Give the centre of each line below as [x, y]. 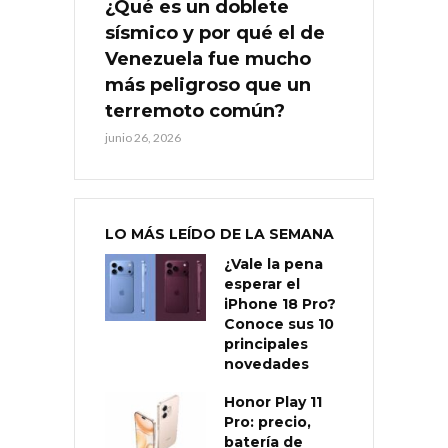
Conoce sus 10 [279, 323]
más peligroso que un [208, 84]
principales [266, 343]
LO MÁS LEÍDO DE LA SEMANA [219, 233]
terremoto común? [195, 110]
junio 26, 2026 [143, 137]
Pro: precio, [267, 421]
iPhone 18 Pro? [280, 303]
